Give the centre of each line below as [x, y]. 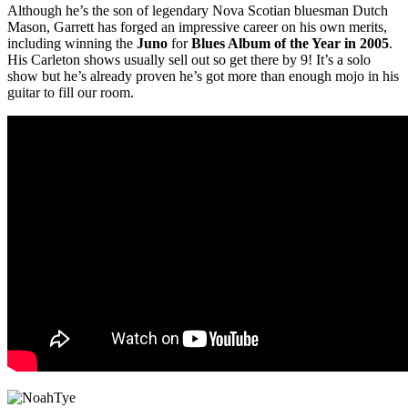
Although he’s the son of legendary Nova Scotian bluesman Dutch [198, 11]
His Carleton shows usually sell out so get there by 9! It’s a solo [189, 60]
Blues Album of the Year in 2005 [290, 44]
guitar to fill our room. [71, 93]
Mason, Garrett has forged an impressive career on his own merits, [197, 27]
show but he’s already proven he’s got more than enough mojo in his [203, 76]
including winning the [72, 44]
